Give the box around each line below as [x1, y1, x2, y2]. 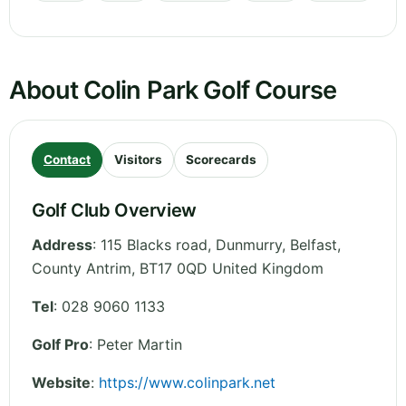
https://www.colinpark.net [99, 373, 275, 392]
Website [32, 373, 91, 392]
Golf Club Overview [32, 199, 197, 222]
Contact [43, 152, 91, 168]
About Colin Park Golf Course [9, 75, 337, 106]
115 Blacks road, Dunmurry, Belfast [101, 236, 337, 255]
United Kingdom [212, 259, 324, 278]
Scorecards [186, 152, 256, 168]
